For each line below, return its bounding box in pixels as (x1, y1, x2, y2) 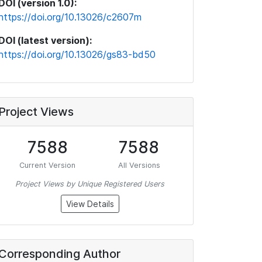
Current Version (19, 161, 76, 170)
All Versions (118, 161, 160, 170)
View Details (65, 199, 114, 209)
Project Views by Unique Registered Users (15, 180, 164, 188)
